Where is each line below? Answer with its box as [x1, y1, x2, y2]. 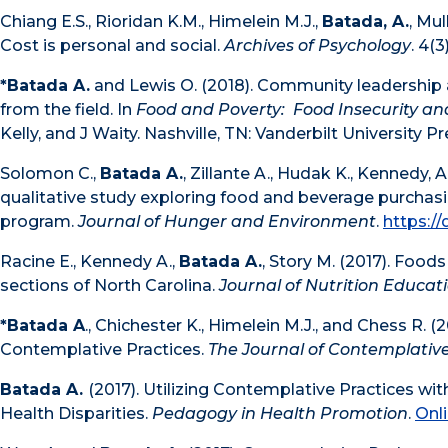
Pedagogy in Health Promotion [152, 404, 408, 424]
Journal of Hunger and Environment [78, 212, 376, 232]
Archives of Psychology [224, 36, 411, 56]
